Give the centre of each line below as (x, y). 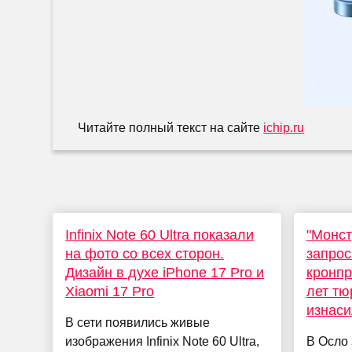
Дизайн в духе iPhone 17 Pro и (165, 273)
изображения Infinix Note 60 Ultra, (163, 342)
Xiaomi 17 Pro (110, 292)
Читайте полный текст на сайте (171, 128)
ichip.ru (284, 128)
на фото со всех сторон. (145, 254)
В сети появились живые (138, 323)
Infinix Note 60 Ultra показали (160, 235)
